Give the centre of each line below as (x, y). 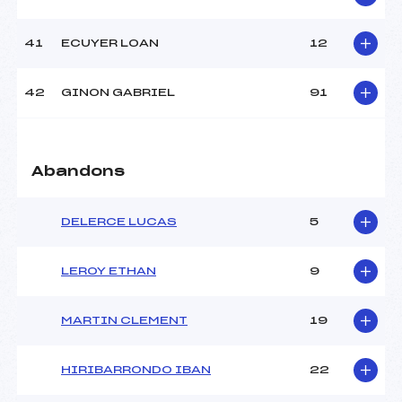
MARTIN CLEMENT (124, 321)
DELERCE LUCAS (119, 222)
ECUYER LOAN (110, 44)
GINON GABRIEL (118, 93)
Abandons (78, 172)
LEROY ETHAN (109, 271)
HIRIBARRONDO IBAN (136, 370)
